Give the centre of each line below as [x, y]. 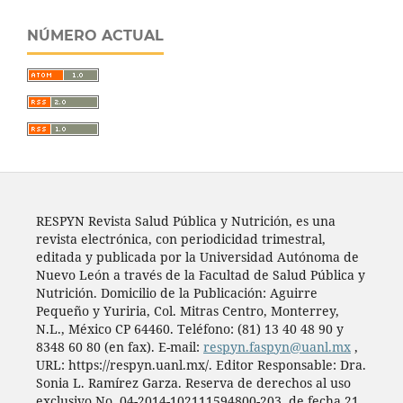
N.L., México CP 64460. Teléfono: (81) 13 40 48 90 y [189, 329]
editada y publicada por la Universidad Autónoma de [197, 257]
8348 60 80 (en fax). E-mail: [119, 347]
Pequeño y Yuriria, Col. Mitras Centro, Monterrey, [187, 311]
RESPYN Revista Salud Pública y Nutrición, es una [185, 221]
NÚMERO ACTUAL [95, 36]
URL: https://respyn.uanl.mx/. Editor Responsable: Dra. [201, 365]
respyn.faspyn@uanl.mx [277, 347]
